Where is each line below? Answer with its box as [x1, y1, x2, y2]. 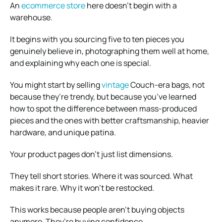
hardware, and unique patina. [10, 126, 116, 138]
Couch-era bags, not [129, 79, 205, 90]
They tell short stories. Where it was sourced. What [10, 170, 193, 181]
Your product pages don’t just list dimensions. [10, 148, 173, 160]
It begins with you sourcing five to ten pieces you [10, 33, 184, 45]
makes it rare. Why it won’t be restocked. [10, 182, 154, 193]
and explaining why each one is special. [10, 57, 151, 68]
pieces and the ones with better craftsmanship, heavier [10, 114, 209, 126]
